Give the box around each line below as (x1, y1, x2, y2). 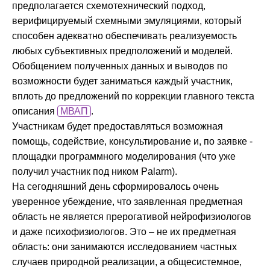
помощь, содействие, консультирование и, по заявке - (12, 136, 253, 147)
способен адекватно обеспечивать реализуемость (12, 31, 237, 42)
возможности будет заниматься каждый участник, (12, 76, 233, 87)
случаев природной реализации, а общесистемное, (12, 257, 242, 268)
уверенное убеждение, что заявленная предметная (12, 196, 243, 207)
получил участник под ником (12, 166, 141, 177)
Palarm (141, 166, 172, 177)
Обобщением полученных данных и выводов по (12, 61, 228, 72)
